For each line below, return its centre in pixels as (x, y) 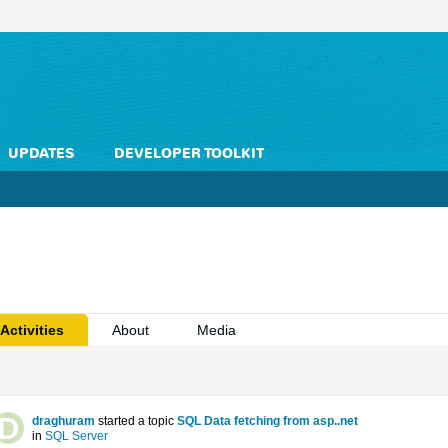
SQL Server (76, 436)
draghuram (63, 421)
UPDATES (41, 153)
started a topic (136, 421)
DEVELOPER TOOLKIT (189, 153)
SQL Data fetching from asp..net (267, 421)
